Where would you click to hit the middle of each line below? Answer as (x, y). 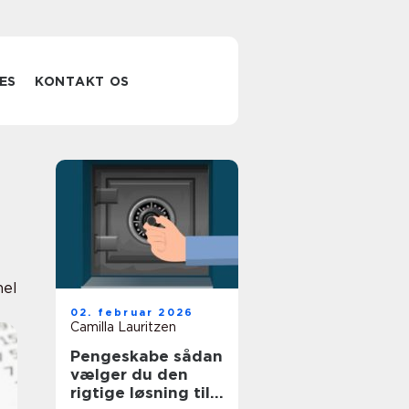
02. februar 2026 (132, 312)
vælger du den (129, 374)
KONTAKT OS (83, 81)
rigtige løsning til (140, 393)
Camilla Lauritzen (123, 327)
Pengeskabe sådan (122, 356)
